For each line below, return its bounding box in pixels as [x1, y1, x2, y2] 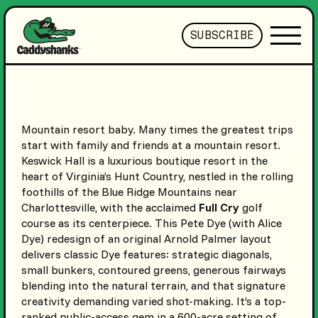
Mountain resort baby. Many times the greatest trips [21, 122, 293, 137]
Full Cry [198, 200, 239, 215]
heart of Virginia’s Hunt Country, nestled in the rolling [21, 169, 293, 184]
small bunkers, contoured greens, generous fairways [21, 263, 286, 278]
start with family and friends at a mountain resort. [21, 138, 280, 153]
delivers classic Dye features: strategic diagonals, [21, 247, 272, 262]
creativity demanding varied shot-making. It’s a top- [21, 294, 286, 309]
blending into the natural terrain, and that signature [21, 278, 285, 293]
